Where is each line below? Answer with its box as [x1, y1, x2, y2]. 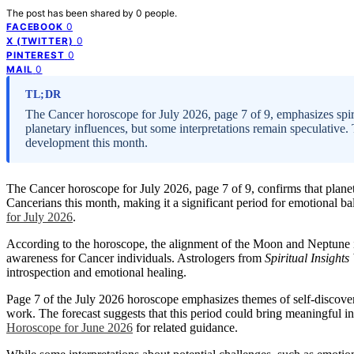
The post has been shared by [6, 6, 136, 19]
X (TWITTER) [6, 35, 73, 47]
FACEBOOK [6, 21, 63, 32]
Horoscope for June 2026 [6, 320, 133, 334]
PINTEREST [6, 49, 65, 61]
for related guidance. [133, 320, 238, 334]
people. [145, 6, 177, 19]
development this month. [25, 135, 148, 149]
